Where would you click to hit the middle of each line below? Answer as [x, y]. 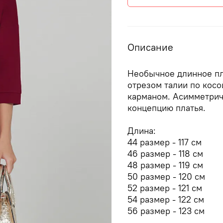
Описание [150, 47]
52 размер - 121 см [165, 188]
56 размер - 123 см [166, 211]
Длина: [142, 130]
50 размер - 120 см [166, 176]
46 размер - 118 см [165, 153]
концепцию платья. [167, 108]
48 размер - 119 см [165, 165]
